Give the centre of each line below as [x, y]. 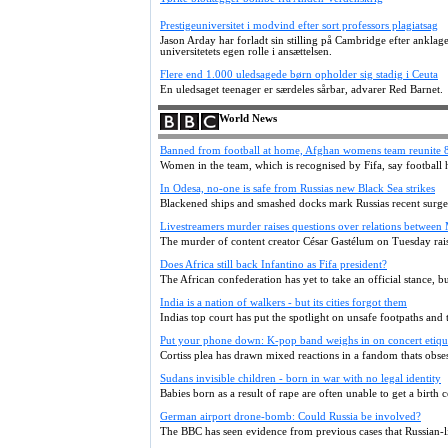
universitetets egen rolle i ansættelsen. [246, 51]
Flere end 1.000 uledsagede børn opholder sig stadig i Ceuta [299, 74]
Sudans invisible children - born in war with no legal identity [300, 378]
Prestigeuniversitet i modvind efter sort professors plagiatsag [299, 25]
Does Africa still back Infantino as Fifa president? [273, 264]
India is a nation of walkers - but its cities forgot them [283, 302]
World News [248, 118]
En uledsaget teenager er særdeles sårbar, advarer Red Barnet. [301, 89]
